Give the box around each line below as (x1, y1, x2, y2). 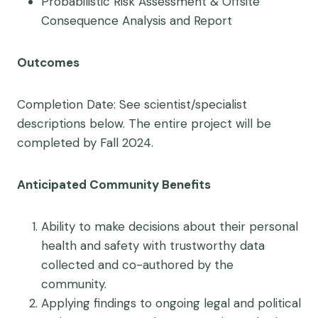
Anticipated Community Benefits (17, 177, 211, 192)
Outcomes (17, 55, 82, 70)
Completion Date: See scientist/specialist (17, 97, 247, 112)
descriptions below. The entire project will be (17, 116, 271, 131)
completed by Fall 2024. (17, 135, 153, 150)
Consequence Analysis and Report (41, 13, 232, 28)
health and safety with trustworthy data (41, 238, 265, 253)
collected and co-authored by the (41, 257, 234, 273)
